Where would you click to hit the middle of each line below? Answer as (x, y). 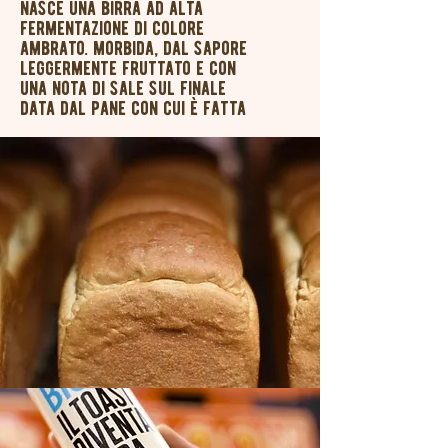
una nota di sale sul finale (123, 88)
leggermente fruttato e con (128, 68)
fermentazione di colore (112, 28)
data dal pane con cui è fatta (133, 108)
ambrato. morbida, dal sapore (133, 48)
